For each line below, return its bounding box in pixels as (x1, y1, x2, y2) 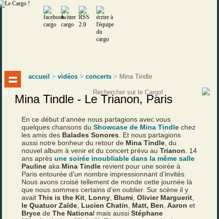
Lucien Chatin (81, 201, 129, 209)
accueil (28, 73, 50, 80)
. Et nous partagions (119, 131, 181, 139)
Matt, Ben (132, 201, 164, 209)
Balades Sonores (62, 131, 119, 139)
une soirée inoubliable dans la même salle (54, 154, 195, 162)
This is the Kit (38, 194, 85, 201)
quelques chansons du (22, 123, 94, 131)
